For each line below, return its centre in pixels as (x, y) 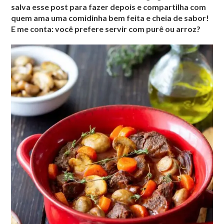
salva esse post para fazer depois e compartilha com (109, 7)
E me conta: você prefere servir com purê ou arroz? (106, 29)
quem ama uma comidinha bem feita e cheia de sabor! (110, 18)
